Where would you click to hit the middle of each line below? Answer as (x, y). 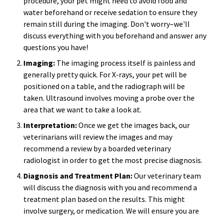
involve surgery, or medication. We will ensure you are (111, 211)
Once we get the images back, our (133, 125)
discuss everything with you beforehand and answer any (115, 36)
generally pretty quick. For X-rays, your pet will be (105, 74)
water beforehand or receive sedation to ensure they (110, 12)
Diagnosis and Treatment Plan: (78, 176)
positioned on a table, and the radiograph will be (104, 86)
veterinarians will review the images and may (98, 137)
